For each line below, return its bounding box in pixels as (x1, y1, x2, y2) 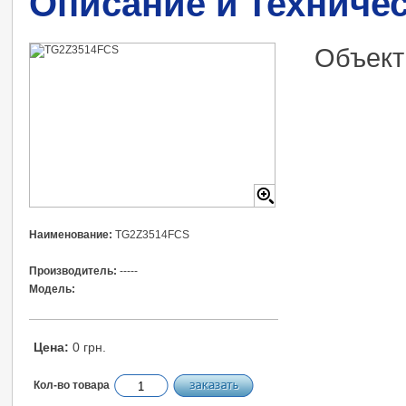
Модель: (29, 283, 75, 295)
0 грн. (69, 340, 106, 354)
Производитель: (29, 265, 117, 277)
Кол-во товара (34, 379, 110, 391)
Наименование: (29, 228, 112, 241)
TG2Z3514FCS (112, 228, 189, 241)
